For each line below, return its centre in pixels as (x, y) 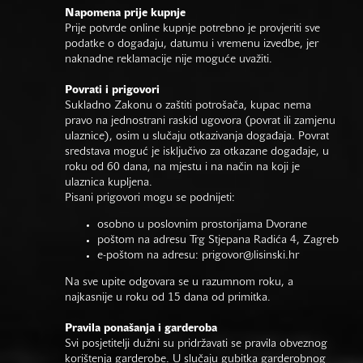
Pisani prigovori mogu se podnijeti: (150, 198)
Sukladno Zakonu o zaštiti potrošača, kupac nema (188, 106)
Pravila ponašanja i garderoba (141, 329)
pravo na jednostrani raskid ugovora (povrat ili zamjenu (200, 121)
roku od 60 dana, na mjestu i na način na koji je (182, 167)
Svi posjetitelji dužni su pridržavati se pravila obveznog (196, 344)
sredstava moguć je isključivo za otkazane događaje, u (197, 152)
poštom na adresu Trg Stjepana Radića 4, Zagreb (218, 240)
